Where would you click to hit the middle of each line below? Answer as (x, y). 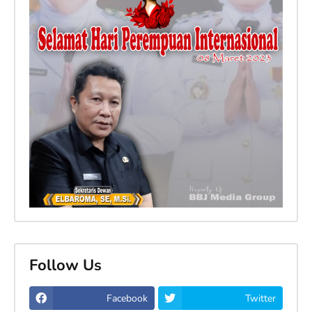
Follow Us (65, 265)
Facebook (127, 298)
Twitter (261, 298)
